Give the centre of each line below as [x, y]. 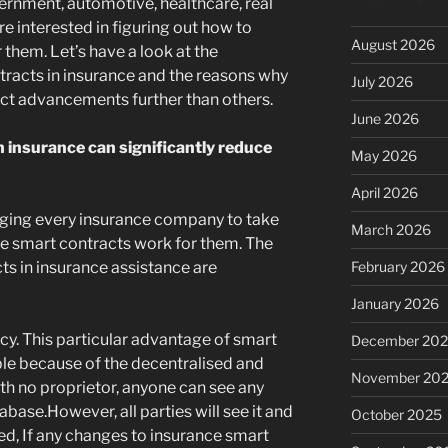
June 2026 [384, 119]
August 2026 [392, 45]
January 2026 [394, 304]
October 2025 [396, 415]
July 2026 [381, 82]
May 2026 [383, 156]
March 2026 [390, 230]
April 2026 [384, 193]
